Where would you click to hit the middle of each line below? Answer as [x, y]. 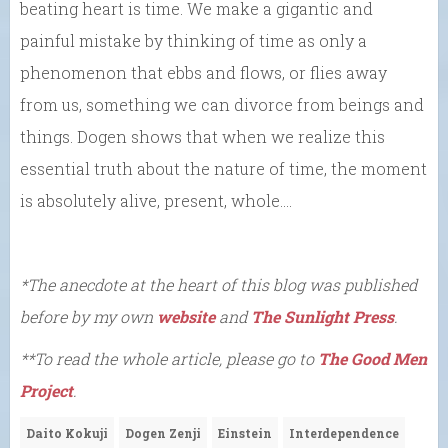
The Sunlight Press [322, 316]
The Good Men [372, 358]
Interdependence [344, 432]
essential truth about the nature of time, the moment [223, 168]
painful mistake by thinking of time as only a [193, 40]
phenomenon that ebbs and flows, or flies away [203, 72]
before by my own [88, 316]
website [186, 316]
